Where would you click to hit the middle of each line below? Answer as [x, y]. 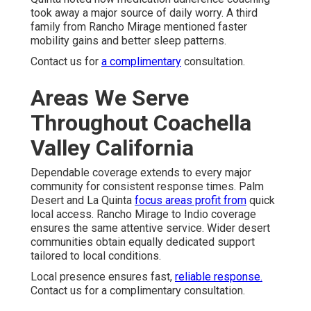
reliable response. [219, 276]
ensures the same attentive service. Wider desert [150, 228]
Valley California [112, 148]
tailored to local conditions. [96, 255]
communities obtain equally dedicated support [143, 242]
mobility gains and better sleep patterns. [128, 40]
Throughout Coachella [141, 123]
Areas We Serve [110, 98]
